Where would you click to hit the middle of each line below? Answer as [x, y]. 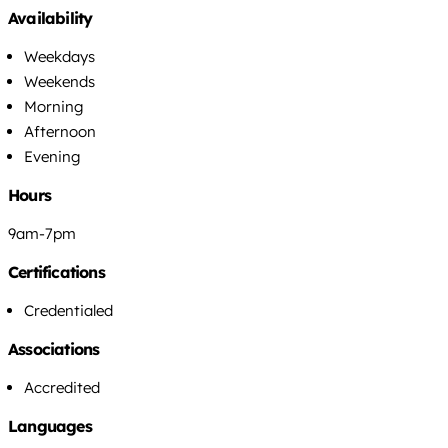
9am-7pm [42, 233]
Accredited [62, 387]
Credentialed [68, 310]
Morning [53, 106]
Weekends [59, 81]
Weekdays [59, 56]
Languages [50, 425]
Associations [54, 348]
